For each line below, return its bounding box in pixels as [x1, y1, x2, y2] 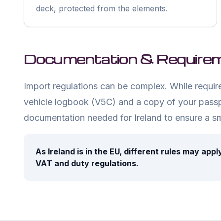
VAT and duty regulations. [36, 158, 139, 168]
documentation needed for [24, 112, 134, 123]
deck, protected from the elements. [36, 3, 168, 13]
